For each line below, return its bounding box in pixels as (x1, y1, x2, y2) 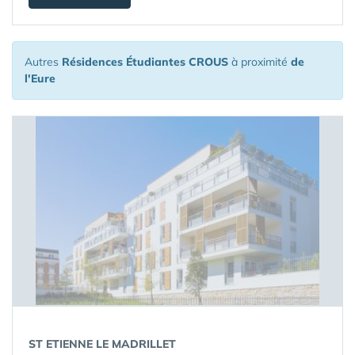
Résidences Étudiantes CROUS (62, 55, 228, 69)
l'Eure (25, 71, 55, 86)
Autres (25, 55, 62, 69)
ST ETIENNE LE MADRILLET (29, 337, 176, 351)
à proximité (228, 55, 291, 69)
